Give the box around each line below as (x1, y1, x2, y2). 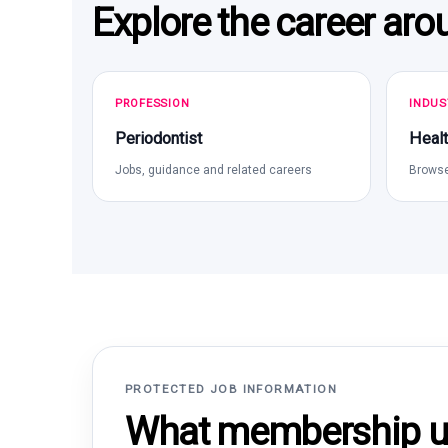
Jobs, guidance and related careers (115, 163, 312, 177)
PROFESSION (115, 97, 190, 110)
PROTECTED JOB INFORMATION (125, 382, 338, 396)
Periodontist (115, 129, 202, 148)
